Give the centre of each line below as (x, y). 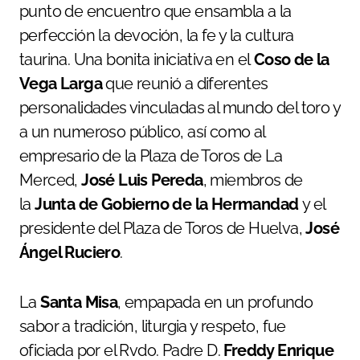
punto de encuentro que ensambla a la (155, 12)
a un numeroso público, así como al (142, 132)
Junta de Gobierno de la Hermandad (167, 205)
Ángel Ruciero (70, 253)
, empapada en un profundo (215, 303)
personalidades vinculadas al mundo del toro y (180, 108)
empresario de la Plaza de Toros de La (151, 156)
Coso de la (291, 60)
